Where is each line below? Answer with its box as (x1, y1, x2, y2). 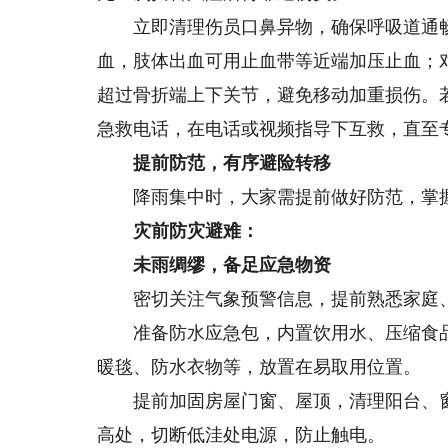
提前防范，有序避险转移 (97, 153, 332, 173)
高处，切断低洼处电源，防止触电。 (97, 425, 386, 445)
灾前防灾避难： (97, 221, 260, 241)
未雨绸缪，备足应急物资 (97, 255, 332, 275)
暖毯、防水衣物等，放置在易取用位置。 (97, 357, 422, 377)
